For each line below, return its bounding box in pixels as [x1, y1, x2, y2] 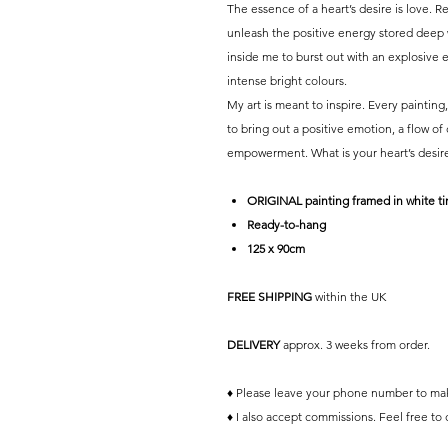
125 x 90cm [247, 240, 305, 256]
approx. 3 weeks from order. [280, 336, 430, 352]
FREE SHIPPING [227, 288, 312, 304]
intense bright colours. [227, 72, 347, 88]
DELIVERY [227, 336, 280, 352]
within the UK [312, 288, 386, 304]
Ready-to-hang [247, 216, 326, 232]
